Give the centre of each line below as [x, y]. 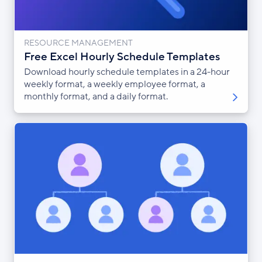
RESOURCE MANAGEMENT [78, 43]
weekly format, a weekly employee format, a [115, 84]
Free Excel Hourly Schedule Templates [122, 56]
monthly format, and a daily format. [96, 96]
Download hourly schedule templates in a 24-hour [127, 72]
